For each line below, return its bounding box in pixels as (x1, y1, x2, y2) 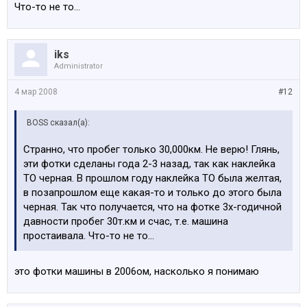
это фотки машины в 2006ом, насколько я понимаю (14, 265, 259, 278)
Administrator (54, 62, 103, 71)
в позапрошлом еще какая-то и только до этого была (23, 186, 282, 199)
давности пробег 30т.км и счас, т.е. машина (23, 215, 228, 228)
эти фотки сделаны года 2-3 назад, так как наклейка (23, 158, 275, 170)
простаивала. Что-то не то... (23, 230, 154, 242)
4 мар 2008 (14, 87, 58, 97)
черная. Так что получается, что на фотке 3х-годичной (23, 201, 282, 213)
